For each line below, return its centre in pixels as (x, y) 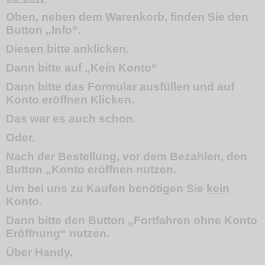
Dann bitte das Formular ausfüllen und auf (120, 87)
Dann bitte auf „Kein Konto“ (82, 68)
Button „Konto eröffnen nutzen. (91, 169)
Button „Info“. (43, 30)
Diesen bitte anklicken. (67, 49)
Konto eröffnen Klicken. (70, 100)
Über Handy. (39, 252)
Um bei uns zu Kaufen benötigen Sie (106, 188)
